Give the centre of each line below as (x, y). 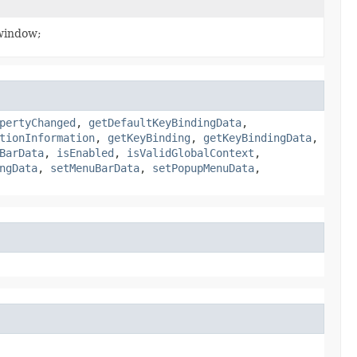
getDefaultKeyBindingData (165, 122)
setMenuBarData (95, 168)
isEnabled (85, 153)
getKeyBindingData (257, 137)
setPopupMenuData (203, 168)
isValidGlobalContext (190, 153)
